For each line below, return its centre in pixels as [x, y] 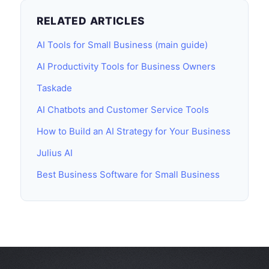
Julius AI [55, 153]
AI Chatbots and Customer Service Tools [123, 110]
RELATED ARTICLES [91, 21]
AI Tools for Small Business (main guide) [122, 45]
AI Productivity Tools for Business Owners [126, 66]
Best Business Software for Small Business [128, 174]
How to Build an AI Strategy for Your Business [134, 131]
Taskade [54, 88]
